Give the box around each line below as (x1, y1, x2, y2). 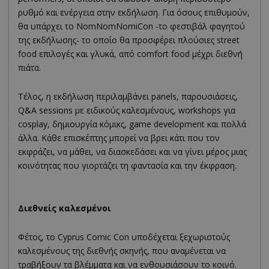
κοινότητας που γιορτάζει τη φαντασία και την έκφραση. (18, 159, 237, 171)
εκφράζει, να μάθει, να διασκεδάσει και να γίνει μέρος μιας (18, 145, 247, 157)
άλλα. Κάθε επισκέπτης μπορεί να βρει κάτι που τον (18, 131, 220, 144)
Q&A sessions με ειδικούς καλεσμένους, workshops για (18, 104, 235, 116)
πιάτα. (18, 61, 41, 73)
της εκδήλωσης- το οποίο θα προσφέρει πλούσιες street (18, 34, 240, 46)
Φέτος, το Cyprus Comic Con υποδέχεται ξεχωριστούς (18, 231, 230, 243)
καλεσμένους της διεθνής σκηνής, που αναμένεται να (18, 244, 226, 256)
